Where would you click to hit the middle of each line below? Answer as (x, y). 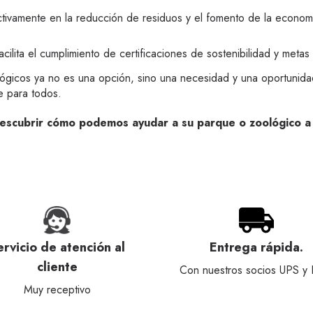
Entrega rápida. (256, 247)
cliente (57, 267)
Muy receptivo (57, 290)
